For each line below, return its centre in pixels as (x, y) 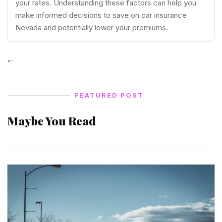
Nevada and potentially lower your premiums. (92, 27)
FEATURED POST (109, 95)
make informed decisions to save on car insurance (101, 15)
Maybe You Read (52, 121)
